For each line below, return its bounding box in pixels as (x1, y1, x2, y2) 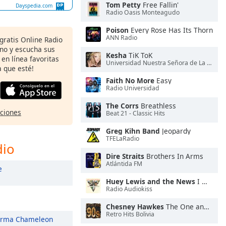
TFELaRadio (106, 134, 139, 143)
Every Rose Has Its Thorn (129, 25, 213, 35)
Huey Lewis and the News (106, 177, 195, 186)
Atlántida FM (106, 159, 142, 168)
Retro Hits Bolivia (106, 210, 154, 219)
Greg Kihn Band (106, 126, 160, 136)
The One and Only (164, 202, 204, 211)
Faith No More (106, 76, 154, 85)
